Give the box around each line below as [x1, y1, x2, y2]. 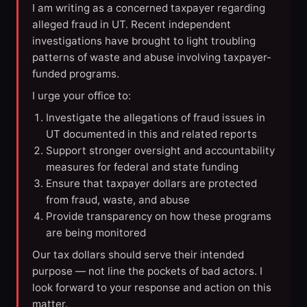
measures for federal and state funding [46, 160, 238, 174]
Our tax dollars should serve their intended [32, 248, 244, 262]
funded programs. [32, 67, 119, 81]
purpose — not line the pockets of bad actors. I [32, 265, 262, 278]
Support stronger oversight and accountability [46, 144, 275, 158]
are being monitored [46, 226, 146, 240]
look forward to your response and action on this [32, 281, 271, 295]
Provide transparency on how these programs [46, 210, 271, 223]
